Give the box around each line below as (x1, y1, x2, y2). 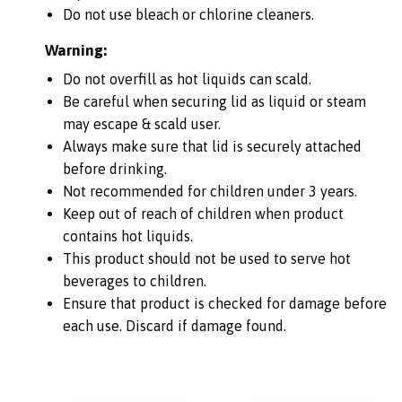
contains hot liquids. (63, 227, 193, 244)
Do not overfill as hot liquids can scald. (63, 70, 311, 87)
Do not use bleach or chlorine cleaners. (63, 5, 314, 22)
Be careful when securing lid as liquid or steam (63, 92, 366, 109)
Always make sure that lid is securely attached (63, 137, 362, 154)
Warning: (45, 40, 107, 59)
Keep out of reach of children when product (63, 205, 344, 222)
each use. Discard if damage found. (63, 317, 286, 334)
